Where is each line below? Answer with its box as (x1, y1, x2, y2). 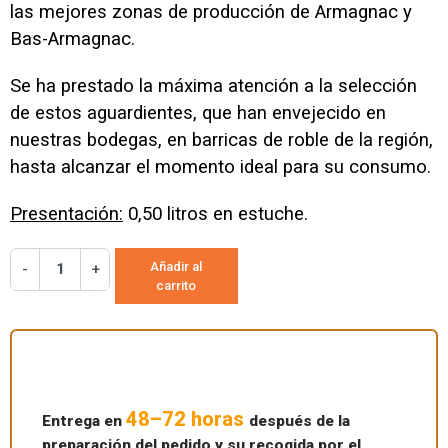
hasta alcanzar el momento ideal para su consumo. (10, 155, 431, 178)
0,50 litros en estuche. (123, 202, 308, 225)
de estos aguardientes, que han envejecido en (10, 101, 386, 124)
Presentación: (10, 202, 123, 225)
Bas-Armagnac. (10, 27, 135, 50)
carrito (156, 277, 197, 293)
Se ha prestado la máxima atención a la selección (10, 74, 417, 97)
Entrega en (42, 411, 126, 430)
